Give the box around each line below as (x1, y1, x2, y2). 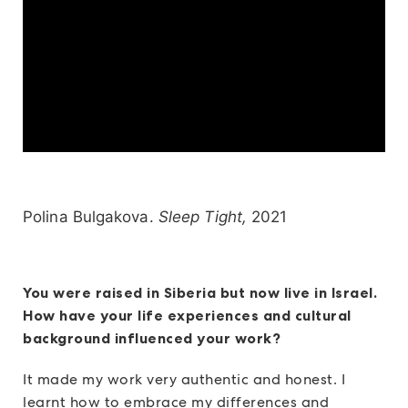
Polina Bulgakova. (23, 207, 158, 226)
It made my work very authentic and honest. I (23, 369, 345, 389)
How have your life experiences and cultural (23, 305, 352, 324)
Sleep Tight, (158, 207, 248, 226)
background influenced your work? (23, 328, 280, 347)
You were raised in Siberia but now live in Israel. (23, 282, 377, 301)
